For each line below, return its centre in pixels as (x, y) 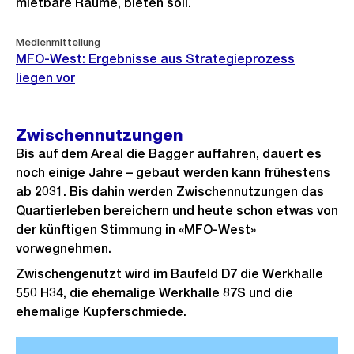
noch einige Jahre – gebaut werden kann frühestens (173, 173)
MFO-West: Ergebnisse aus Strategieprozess (155, 59)
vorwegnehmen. (64, 249)
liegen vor (45, 78)
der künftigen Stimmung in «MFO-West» (136, 230)
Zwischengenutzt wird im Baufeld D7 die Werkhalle (169, 274)
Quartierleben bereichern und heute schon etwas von (177, 211)
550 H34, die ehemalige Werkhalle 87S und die (154, 293)
